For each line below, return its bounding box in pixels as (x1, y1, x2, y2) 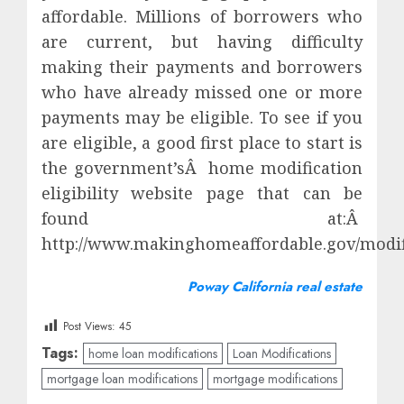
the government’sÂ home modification (41, 157, 363, 179)
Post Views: (63, 317, 115, 335)
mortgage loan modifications (47, 370, 197, 389)
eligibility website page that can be (41, 182, 363, 205)
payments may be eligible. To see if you (41, 106, 363, 129)
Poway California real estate (188, 277, 363, 297)
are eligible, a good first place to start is (41, 132, 363, 154)
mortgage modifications (213, 370, 337, 389)
